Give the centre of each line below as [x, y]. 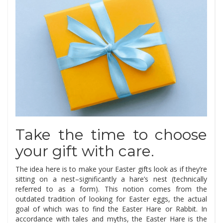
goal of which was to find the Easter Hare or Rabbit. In [111, 209]
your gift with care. [85, 151]
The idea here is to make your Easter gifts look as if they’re [111, 169]
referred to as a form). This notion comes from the [111, 189]
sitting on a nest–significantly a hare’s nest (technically [111, 179]
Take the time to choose [111, 135]
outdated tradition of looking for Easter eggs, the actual [111, 199]
